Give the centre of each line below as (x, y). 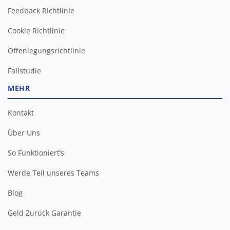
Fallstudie (24, 70)
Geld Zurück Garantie (44, 213)
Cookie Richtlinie (36, 30)
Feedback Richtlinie (41, 10)
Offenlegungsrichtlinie (46, 50)
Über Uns (24, 132)
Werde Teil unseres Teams (53, 172)
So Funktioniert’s (36, 152)
